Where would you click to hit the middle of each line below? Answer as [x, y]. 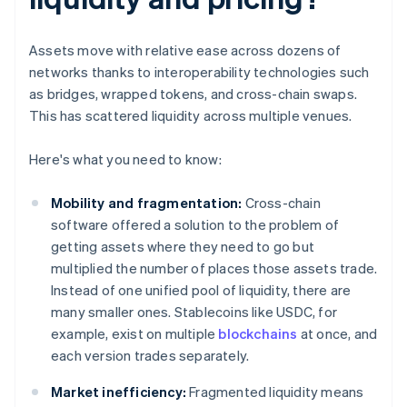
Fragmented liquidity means [275, 392]
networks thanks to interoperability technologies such [199, 72]
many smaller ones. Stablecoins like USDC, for [194, 312]
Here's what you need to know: [125, 159]
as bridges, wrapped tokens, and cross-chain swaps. [194, 94]
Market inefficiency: [119, 392]
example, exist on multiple [135, 334]
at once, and [338, 334]
